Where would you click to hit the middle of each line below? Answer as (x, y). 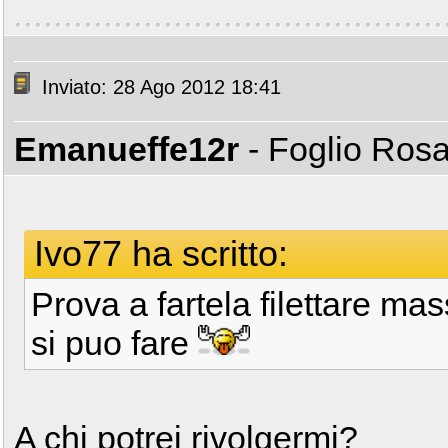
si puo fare (114, 343)
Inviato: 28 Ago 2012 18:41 (158, 87)
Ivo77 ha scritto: (161, 253)
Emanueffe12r (126, 149)
